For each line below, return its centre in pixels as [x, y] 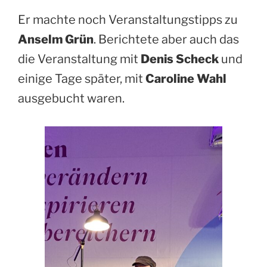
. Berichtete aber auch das [166, 40]
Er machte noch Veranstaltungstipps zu [128, 20]
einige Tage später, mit [82, 79]
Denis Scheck [180, 59]
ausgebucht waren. [71, 99]
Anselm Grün [56, 40]
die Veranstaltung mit [79, 59]
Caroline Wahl [186, 79]
